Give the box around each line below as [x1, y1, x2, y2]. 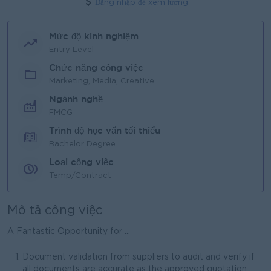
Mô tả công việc [7, 205, 102, 216]
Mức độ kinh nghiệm [49, 30, 139, 41]
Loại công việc [49, 156, 114, 167]
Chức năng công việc [49, 62, 143, 73]
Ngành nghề [49, 93, 103, 104]
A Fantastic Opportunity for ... [7, 228, 130, 235]
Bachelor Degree [49, 140, 116, 148]
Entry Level [49, 46, 94, 53]
